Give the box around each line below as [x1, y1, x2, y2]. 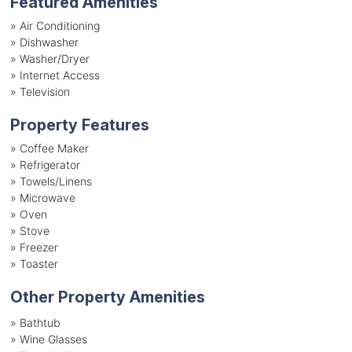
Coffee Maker [19, 141, 89, 155]
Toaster [19, 256, 58, 270]
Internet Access [19, 68, 100, 82]
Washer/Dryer [19, 51, 90, 65]
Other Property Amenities [9, 287, 205, 306]
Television [19, 84, 70, 98]
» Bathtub [9, 315, 60, 329]
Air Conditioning [19, 18, 100, 32]
